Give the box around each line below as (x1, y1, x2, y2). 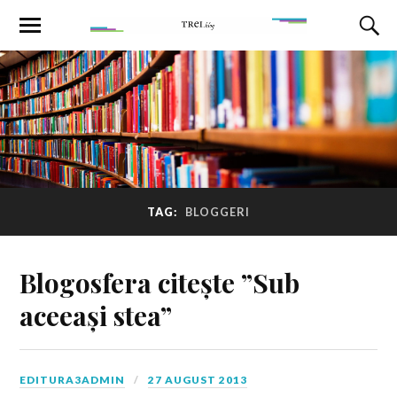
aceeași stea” (19, 297, 173, 332)
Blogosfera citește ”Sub (19, 264, 300, 300)
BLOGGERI (185, 205, 250, 220)
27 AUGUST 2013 (148, 372, 248, 386)
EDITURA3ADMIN (19, 372, 126, 386)
